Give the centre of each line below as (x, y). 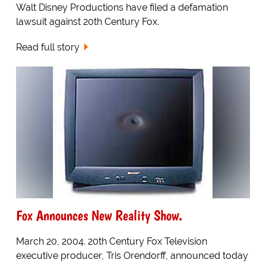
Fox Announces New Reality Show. (99, 215)
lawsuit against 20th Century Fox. (87, 22)
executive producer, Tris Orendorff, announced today (132, 255)
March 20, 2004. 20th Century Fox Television (111, 241)
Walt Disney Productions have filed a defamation (122, 8)
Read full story (47, 47)
